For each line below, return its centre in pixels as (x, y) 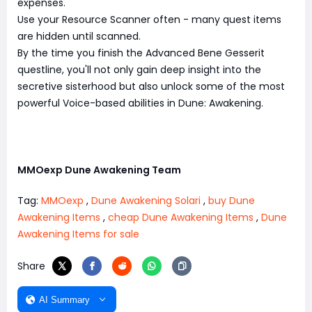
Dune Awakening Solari (146, 201)
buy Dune (232, 201)
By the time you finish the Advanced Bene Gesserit (141, 53)
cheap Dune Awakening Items (181, 218)
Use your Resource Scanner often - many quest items (149, 20)
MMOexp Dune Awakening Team (99, 170)
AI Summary (64, 299)
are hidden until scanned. (79, 37)
